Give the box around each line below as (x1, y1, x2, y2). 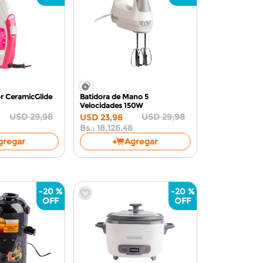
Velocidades (79, 101, 122, 110)
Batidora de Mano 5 (79, 92, 149, 101)
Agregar (124, 136, 158, 147)
